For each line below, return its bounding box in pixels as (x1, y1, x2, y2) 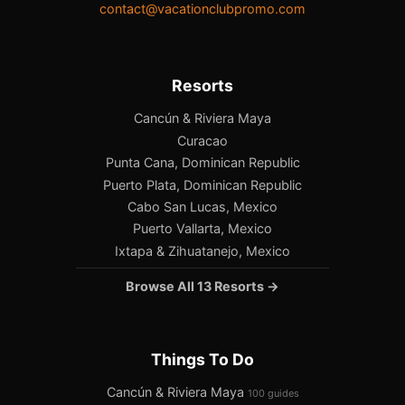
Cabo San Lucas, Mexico (127, 198, 278, 214)
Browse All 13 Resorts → (126, 278, 279, 294)
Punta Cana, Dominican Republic (105, 155, 300, 171)
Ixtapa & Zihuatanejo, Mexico (115, 242, 290, 259)
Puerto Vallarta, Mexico (133, 221, 272, 237)
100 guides (247, 386, 299, 400)
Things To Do (151, 349, 254, 369)
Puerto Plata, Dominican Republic (103, 176, 302, 193)
